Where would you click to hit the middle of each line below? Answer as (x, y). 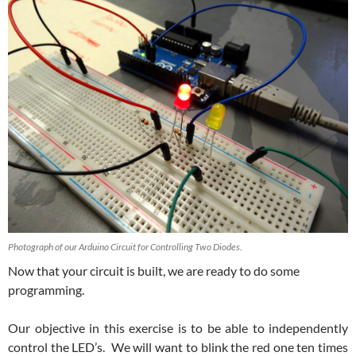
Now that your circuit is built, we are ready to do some (154, 271)
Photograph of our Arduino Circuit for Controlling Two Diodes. (125, 247)
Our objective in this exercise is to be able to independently (178, 328)
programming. (46, 290)
